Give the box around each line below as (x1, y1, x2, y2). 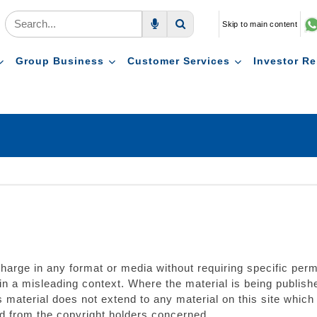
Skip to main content (222, 20, 298, 28)
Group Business (15, 55, 104, 67)
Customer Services (127, 55, 230, 67)
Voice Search (154, 42, 216, 54)
